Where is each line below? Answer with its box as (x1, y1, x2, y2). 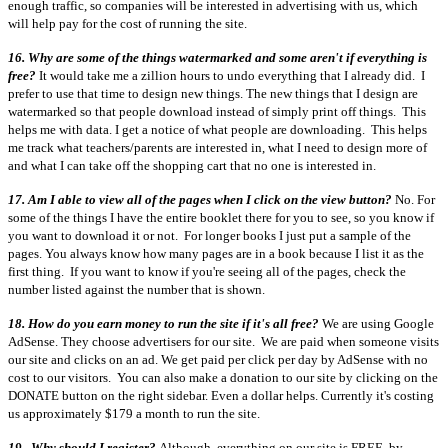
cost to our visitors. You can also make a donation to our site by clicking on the (8, 370, 438, 386)
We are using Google (322, 316, 434, 332)
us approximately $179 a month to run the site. (8, 406, 260, 422)
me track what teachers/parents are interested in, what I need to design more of (8, 140, 427, 156)
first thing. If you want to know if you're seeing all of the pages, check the (8, 264, 406, 280)
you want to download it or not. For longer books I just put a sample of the (8, 228, 411, 244)
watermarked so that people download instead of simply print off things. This (8, 104, 426, 120)
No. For (395, 192, 435, 208)
